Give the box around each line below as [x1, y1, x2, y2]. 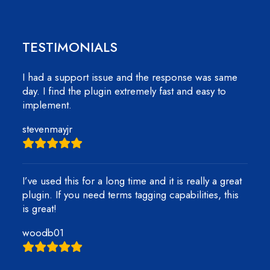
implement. [22, 98, 72, 112]
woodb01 [22, 225, 64, 240]
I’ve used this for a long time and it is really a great [22, 174, 242, 188]
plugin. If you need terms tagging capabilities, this [22, 187, 239, 202]
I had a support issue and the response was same [22, 70, 237, 84]
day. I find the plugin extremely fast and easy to [22, 84, 226, 98]
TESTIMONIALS [22, 37, 118, 57]
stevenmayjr [22, 122, 72, 136]
